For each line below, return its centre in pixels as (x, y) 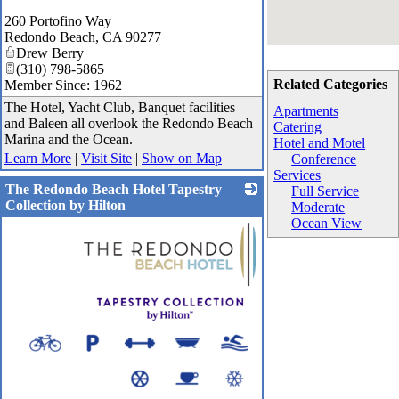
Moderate (318, 208)
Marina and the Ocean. (69, 140)
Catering (298, 127)
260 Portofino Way (58, 21)
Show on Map (182, 159)
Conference (324, 159)
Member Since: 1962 (63, 85)
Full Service (326, 191)
